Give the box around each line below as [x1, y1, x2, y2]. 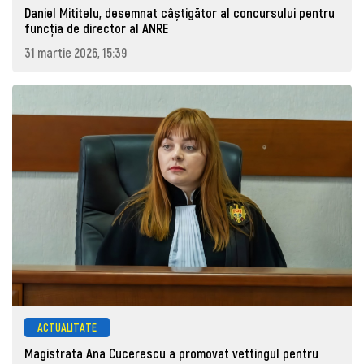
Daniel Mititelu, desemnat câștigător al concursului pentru [24, 5, 335, 21]
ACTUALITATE [37, 319, 97, 334]
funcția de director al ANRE [24, 20, 168, 37]
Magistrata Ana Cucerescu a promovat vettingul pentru [24, 345, 318, 362]
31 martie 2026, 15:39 [24, 44, 127, 60]
